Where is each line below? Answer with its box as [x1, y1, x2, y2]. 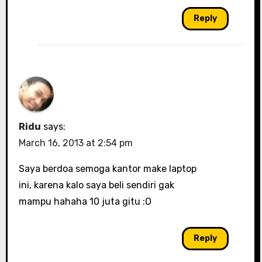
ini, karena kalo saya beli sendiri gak [18, 179, 174, 191]
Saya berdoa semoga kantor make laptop [18, 163, 196, 174]
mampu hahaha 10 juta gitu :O [18, 195, 151, 207]
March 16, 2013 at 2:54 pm [18, 137, 133, 149]
